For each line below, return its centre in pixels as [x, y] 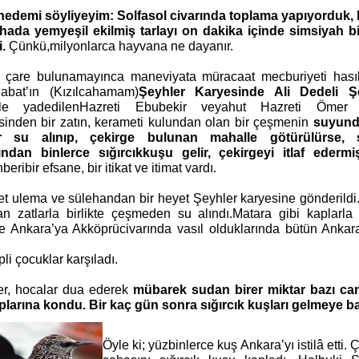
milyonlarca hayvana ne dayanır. [141, 46]
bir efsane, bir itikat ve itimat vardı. [121, 168]
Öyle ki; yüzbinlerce [160, 345]
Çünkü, [28, 46]
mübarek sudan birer [200, 290]
